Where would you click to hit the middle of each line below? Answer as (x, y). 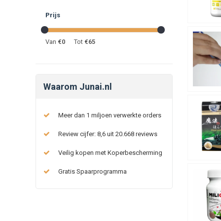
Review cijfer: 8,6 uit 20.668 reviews (108, 134)
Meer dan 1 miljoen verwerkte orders (110, 115)
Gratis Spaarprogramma (92, 171)
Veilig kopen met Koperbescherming (110, 152)
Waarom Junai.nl (78, 86)
